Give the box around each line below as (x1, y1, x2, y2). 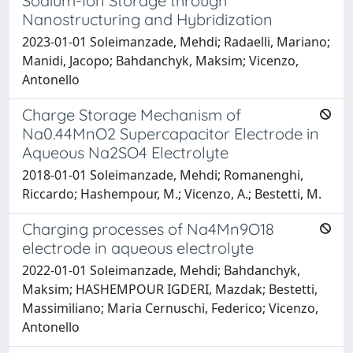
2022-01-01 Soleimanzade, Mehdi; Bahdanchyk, (22, 261, 300, 279)
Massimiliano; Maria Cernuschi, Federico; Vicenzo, (22, 299, 318, 317)
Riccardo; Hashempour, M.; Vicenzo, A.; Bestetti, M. (22, 184, 321, 203)
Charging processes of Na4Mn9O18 (22, 218, 274, 239)
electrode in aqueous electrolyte (22, 237, 254, 258)
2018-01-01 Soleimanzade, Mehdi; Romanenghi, (22, 165, 303, 184)
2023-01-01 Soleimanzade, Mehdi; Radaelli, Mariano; (22, 32, 330, 50)
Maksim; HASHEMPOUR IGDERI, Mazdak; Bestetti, (22, 280, 318, 298)
